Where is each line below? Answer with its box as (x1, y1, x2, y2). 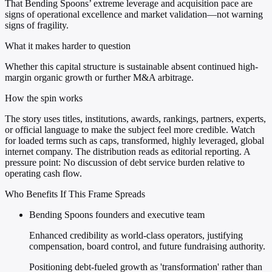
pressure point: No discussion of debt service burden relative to (5, 157, 245, 168)
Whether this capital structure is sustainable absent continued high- (5, 61, 258, 72)
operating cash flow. (5, 168, 82, 179)
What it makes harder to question (5, 41, 131, 52)
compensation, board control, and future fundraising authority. (29, 241, 265, 252)
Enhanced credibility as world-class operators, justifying (29, 230, 243, 241)
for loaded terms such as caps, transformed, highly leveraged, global (5, 135, 264, 146)
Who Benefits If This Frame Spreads (5, 189, 145, 200)
